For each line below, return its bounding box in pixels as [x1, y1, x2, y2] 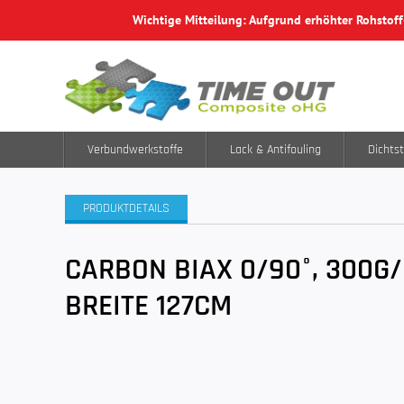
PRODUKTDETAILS [83, 200, 170, 216]
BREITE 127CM [65, 286, 232, 326]
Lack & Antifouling [230, 142, 321, 158]
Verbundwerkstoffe [87, 142, 183, 158]
